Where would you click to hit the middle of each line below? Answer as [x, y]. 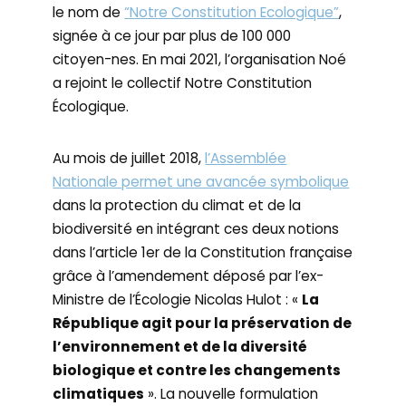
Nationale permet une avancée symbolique [201, 182]
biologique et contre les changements [197, 370]
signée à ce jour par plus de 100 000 [172, 36]
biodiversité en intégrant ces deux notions [196, 229]
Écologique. [91, 106]
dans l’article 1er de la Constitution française [203, 252]
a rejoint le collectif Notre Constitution [183, 83]
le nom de [89, 12]
